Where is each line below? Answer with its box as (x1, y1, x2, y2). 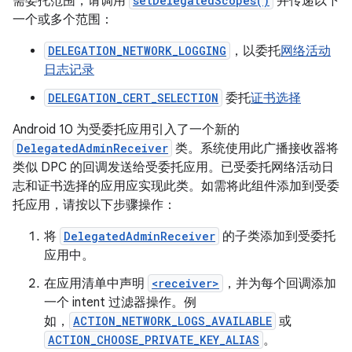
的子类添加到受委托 (219, 229, 335, 244)
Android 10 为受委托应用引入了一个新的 (13, 122, 240, 137)
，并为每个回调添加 (223, 276, 336, 291)
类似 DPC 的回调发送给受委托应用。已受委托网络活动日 (13, 159, 334, 175)
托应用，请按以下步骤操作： (13, 197, 176, 213)
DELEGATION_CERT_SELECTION (48, 90, 218, 105)
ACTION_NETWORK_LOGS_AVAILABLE (73, 313, 272, 328)
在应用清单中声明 (44, 276, 148, 291)
